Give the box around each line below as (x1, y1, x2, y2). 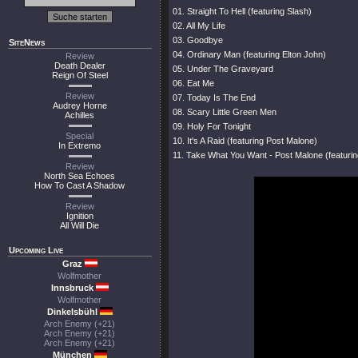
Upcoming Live (9, 245, 63, 255)
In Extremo (58, 141, 101, 150)
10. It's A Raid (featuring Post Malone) (173, 136, 317, 145)
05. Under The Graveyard (173, 64, 273, 74)
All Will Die (60, 221, 100, 230)
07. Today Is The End (173, 93, 256, 102)
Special (66, 131, 94, 141)
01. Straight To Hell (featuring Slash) (173, 6, 312, 16)
